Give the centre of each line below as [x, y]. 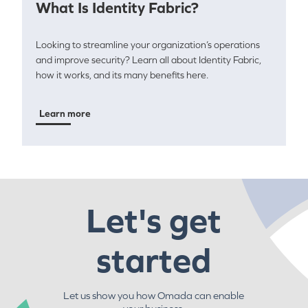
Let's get [154, 220]
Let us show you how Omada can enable [154, 295]
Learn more [65, 113]
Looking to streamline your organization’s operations [148, 45]
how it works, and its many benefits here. [122, 75]
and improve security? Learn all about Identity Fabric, [148, 60]
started [154, 260]
